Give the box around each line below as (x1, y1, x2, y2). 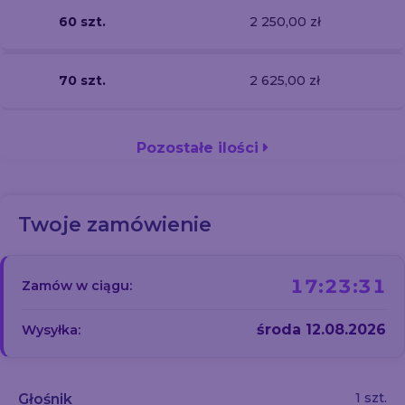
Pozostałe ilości (137, 139, 263, 156)
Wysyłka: (22, 321, 80, 338)
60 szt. (59, 13, 106, 30)
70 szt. (59, 71, 106, 89)
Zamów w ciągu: (22, 278, 132, 294)
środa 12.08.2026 (257, 321, 386, 338)
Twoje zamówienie (18, 212, 212, 237)
